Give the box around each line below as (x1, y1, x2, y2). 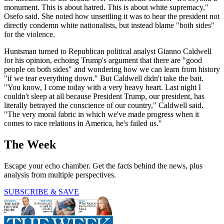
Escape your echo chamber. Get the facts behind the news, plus (4, 161, 202, 170)
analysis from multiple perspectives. (4, 170, 116, 179)
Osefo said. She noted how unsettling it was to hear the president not (4, 11, 219, 20)
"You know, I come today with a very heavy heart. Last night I (4, 82, 201, 91)
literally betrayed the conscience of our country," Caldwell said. (4, 100, 203, 109)
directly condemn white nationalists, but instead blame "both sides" (4, 20, 214, 29)
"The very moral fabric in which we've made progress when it (4, 109, 199, 118)
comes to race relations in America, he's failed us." (4, 118, 162, 127)
